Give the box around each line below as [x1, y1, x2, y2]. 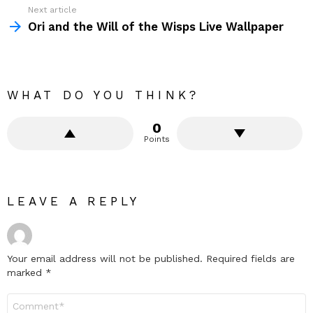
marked [7, 266, 45, 278]
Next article [28, 4, 77, 15]
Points [143, 133, 170, 144]
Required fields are [206, 252, 295, 264]
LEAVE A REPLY [7, 194, 140, 208]
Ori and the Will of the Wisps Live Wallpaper [28, 19, 284, 34]
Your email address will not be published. [7, 252, 203, 264]
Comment [7, 293, 50, 304]
